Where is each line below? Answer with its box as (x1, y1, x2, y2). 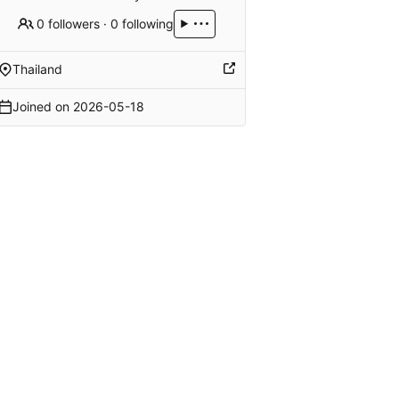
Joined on (12, 99, 73, 115)
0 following (110, 15, 175, 31)
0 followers (37, 15, 101, 31)
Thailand (12, 61, 62, 77)
